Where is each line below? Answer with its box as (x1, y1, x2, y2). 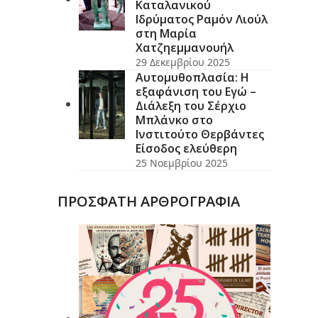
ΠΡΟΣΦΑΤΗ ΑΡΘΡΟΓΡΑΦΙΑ (57, 191, 240, 211)
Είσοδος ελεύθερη (135, 140, 237, 156)
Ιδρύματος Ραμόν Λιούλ (135, 11, 268, 27)
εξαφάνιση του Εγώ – (135, 83, 256, 99)
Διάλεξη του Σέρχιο (135, 97, 246, 114)
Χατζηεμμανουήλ (135, 39, 234, 55)
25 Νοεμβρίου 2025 (135, 155, 228, 170)
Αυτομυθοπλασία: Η (135, 69, 249, 85)
